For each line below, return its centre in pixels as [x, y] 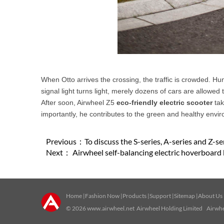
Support [160, 196]
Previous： [65, 141]
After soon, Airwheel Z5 [79, 102]
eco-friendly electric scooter [164, 102]
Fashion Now [102, 196]
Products [134, 196]
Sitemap [184, 196]
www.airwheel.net [111, 208]
